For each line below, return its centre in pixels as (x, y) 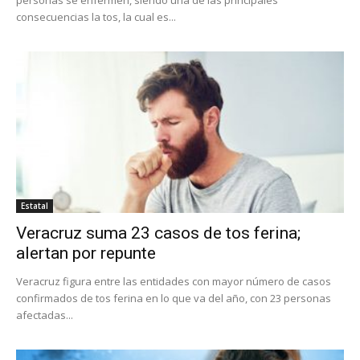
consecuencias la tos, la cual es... (96, 16)
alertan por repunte (86, 254)
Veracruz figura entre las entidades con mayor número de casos (174, 282)
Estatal (35, 206)
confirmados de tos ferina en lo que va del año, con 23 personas (174, 299)
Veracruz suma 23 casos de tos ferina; (158, 233)
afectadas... (45, 315)
